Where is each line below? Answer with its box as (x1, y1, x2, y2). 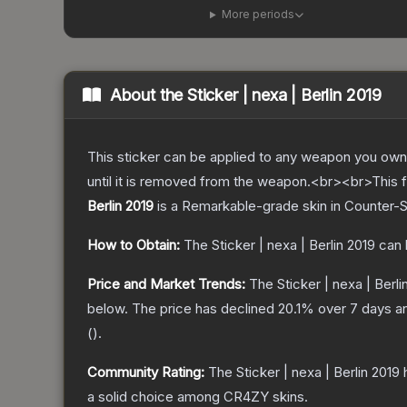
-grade (256, 197, 299, 215)
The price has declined (132, 300, 278, 318)
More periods (221, 7, 294, 22)
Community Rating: (87, 363, 204, 382)
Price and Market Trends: (87, 275, 245, 293)
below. (87, 300, 128, 318)
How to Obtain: (87, 236, 180, 254)
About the (109, 85, 188, 105)
